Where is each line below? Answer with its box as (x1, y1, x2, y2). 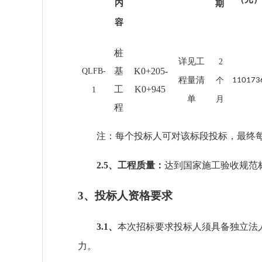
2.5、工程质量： (96, 160, 164, 170)
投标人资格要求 (95, 189, 173, 202)
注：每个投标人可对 (96, 131, 181, 141)
